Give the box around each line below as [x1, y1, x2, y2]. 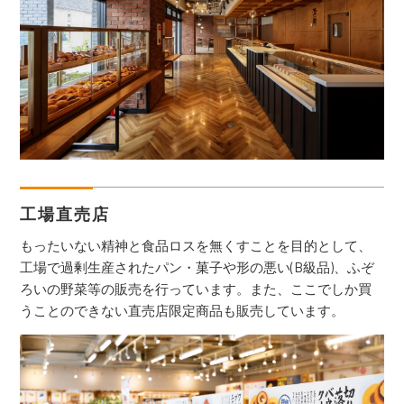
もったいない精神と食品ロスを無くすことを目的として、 [20, 237, 372, 254]
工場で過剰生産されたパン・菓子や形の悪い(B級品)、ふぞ [20, 259, 375, 276]
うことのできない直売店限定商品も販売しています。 [20, 302, 345, 319]
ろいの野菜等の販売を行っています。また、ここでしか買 [20, 280, 372, 298]
